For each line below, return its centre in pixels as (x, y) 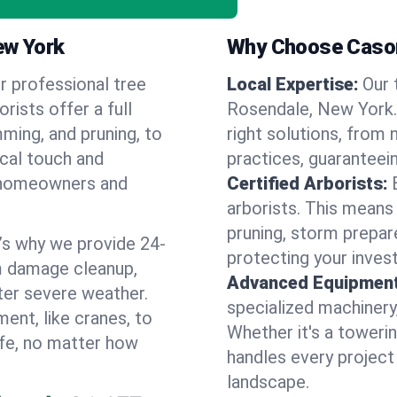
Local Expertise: (293, 84)
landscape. (268, 382)
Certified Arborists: (307, 183)
